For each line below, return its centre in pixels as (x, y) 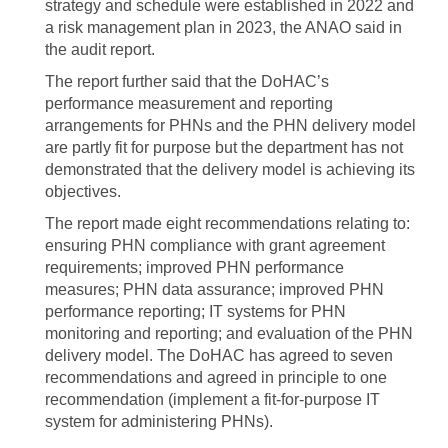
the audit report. (100, 49)
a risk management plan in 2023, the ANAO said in (223, 27)
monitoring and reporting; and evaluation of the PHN (229, 333)
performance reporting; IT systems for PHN (195, 311)
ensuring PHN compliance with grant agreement (215, 245)
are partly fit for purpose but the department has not (224, 147)
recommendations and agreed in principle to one (216, 377)
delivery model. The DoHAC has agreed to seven (219, 355)
